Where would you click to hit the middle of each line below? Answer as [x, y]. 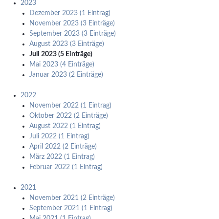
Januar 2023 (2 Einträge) [66, 75]
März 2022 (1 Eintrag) [62, 157]
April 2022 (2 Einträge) [63, 147]
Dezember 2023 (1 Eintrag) [70, 13]
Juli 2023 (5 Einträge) [61, 55]
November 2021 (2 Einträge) [72, 198]
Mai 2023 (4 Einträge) [62, 65]
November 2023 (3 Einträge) [72, 24]
